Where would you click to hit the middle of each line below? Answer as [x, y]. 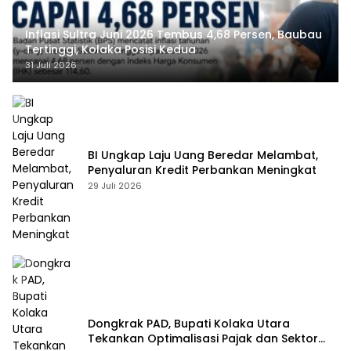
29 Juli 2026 [115, 185]
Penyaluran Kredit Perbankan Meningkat [202, 170]
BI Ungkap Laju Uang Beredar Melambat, [203, 155]
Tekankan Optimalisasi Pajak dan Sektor [203, 339]
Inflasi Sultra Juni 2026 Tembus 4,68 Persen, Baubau [174, 35]
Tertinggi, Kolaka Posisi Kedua [112, 50]
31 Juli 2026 [51, 65]
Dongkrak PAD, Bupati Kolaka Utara [189, 324]
